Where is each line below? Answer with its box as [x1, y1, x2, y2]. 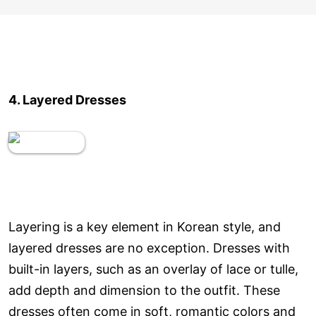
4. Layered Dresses [8, 92, 126, 108]
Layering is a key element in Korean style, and [8, 219, 281, 235]
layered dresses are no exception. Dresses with [8, 241, 290, 256]
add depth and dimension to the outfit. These [8, 283, 280, 298]
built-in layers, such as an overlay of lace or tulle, [8, 262, 298, 277]
